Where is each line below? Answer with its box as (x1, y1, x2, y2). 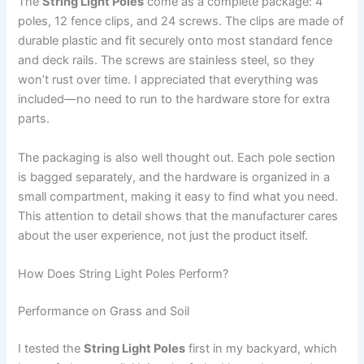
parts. (18, 111, 50, 127)
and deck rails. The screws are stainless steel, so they (18, 53, 315, 68)
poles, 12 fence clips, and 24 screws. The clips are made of (18, 14, 344, 29)
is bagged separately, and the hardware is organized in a (18, 169, 331, 184)
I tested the (18, 340, 84, 356)
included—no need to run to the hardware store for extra (18, 92, 331, 107)
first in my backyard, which (185, 340, 338, 356)
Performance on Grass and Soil (18, 303, 190, 318)
